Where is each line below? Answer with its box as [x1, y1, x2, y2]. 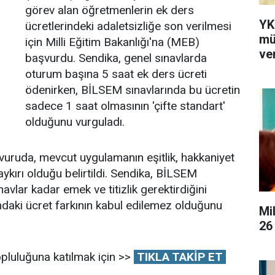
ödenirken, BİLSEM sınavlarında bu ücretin [25, 83, 240, 97]
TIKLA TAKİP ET [136, 250, 223, 264]
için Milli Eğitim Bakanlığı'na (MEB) [25, 35, 199, 49]
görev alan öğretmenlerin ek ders [25, 3, 194, 17]
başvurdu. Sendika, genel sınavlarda [25, 51, 207, 65]
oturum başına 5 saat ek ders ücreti [25, 67, 207, 81]
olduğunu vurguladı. [25, 115, 125, 129]
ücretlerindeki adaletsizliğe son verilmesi [25, 19, 231, 33]
